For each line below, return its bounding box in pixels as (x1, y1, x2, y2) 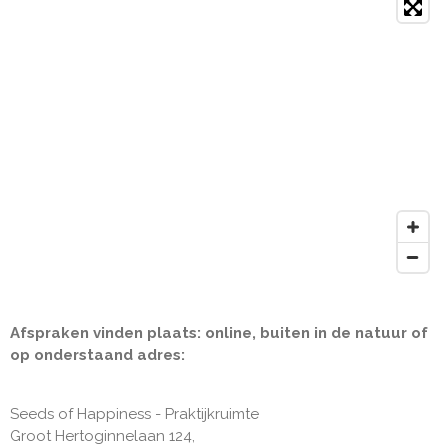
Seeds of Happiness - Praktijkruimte (10, 404, 259, 423)
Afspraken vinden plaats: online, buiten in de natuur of (10, 323, 428, 342)
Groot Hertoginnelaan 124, (10, 426, 195, 445)
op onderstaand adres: (10, 345, 189, 364)
